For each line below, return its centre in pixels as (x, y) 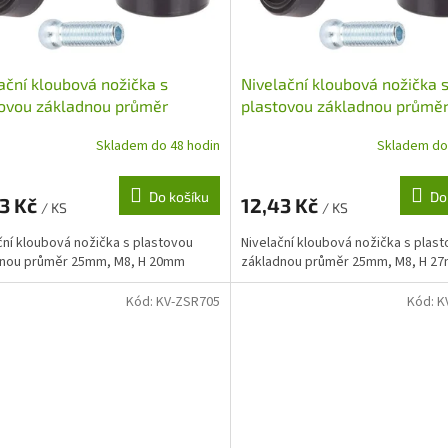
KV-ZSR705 (187, 302)
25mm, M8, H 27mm (313, 127)
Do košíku (178, 196)
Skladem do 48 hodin (157, 146)
